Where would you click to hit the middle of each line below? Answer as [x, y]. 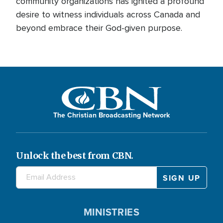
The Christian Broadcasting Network [111, 115]
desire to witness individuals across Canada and [108, 14]
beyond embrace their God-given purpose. [99, 28]
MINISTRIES [111, 212]
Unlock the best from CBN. [75, 155]
